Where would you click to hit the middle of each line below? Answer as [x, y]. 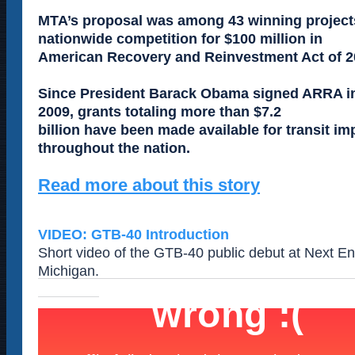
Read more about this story [149, 185]
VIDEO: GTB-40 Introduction [134, 235]
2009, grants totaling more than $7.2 [160, 112]
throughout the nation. [114, 149]
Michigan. [69, 271]
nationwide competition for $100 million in [180, 39]
